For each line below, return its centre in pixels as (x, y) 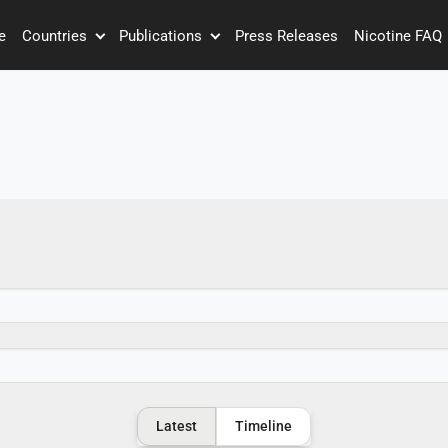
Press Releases (287, 35)
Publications (163, 35)
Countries (56, 35)
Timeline (263, 426)
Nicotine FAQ (398, 35)
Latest (176, 426)
